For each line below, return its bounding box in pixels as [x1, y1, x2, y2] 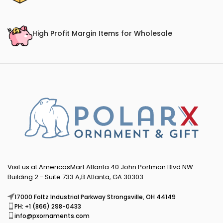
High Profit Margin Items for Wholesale [32, 28, 172, 38]
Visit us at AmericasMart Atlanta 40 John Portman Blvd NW [7, 162, 193, 172]
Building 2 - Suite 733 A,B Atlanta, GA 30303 [7, 172, 143, 182]
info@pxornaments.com [14, 211, 90, 220]
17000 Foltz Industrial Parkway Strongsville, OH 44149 [14, 192, 176, 201]
